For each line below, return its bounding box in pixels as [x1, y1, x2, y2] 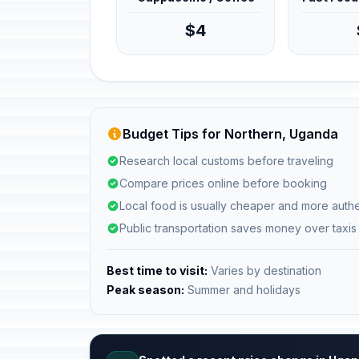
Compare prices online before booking [119, 176, 327, 190]
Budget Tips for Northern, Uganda [123, 126, 338, 142]
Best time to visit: [107, 264, 208, 277]
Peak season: [107, 283, 184, 296]
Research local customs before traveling [119, 154, 333, 167]
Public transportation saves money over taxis [119, 221, 357, 235]
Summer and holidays [184, 283, 301, 296]
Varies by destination [208, 264, 321, 277]
